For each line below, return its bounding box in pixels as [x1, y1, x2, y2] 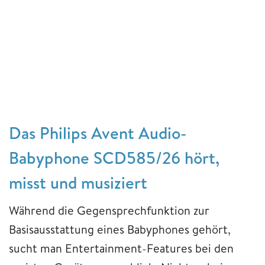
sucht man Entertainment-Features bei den [9, 240, 234, 256]
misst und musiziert [9, 170, 147, 194]
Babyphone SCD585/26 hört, [9, 146, 219, 169]
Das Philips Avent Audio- [9, 121, 187, 144]
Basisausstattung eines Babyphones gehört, [9, 221, 231, 237]
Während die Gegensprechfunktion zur [9, 202, 209, 218]
